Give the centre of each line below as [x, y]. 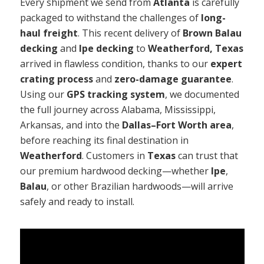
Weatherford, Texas [195, 48]
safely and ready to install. [77, 201]
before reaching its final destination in [104, 140]
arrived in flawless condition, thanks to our [115, 63]
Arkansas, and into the [71, 125]
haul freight [49, 33]
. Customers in [114, 155]
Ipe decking [106, 48]
